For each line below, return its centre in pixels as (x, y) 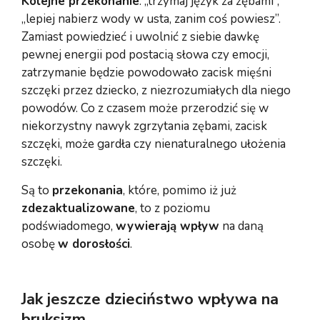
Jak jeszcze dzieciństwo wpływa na (150, 299)
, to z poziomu (172, 208)
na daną (241, 226)
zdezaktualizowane (78, 208)
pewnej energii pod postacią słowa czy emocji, (145, 54)
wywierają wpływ (167, 226)
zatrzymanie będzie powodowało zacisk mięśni (146, 72)
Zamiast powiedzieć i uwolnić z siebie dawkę (140, 36)
